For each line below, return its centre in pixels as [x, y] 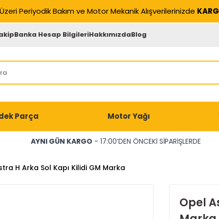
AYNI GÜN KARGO [61, 141]
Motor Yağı [129, 116]
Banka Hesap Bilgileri [52, 34]
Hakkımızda [110, 34]
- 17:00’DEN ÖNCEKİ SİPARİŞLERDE [146, 141]
